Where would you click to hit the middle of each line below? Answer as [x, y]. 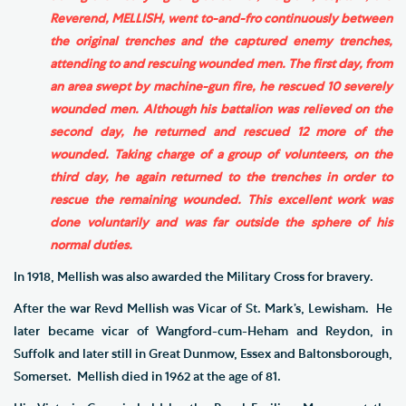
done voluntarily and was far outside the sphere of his [221, 222]
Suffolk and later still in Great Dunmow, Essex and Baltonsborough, [203, 354]
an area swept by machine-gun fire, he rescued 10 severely [221, 87]
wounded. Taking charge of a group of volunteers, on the [221, 155]
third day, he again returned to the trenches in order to [221, 177]
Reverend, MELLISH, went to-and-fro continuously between [221, 19]
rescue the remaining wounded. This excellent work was [221, 200]
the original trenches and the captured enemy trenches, [221, 41]
